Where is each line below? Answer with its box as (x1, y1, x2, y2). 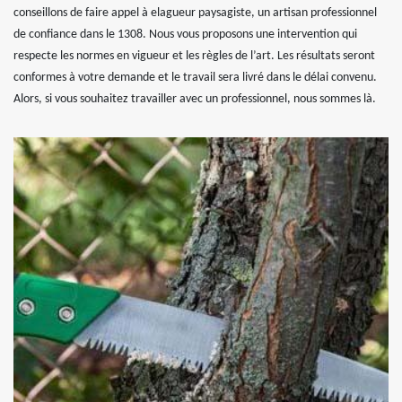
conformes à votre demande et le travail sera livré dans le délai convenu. (13, 71, 377, 85)
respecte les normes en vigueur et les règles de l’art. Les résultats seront (13, 49, 375, 64)
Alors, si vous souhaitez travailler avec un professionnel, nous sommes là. (13, 92, 376, 107)
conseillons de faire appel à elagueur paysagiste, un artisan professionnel (13, 6, 377, 21)
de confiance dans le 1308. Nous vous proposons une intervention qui (13, 28, 357, 42)
